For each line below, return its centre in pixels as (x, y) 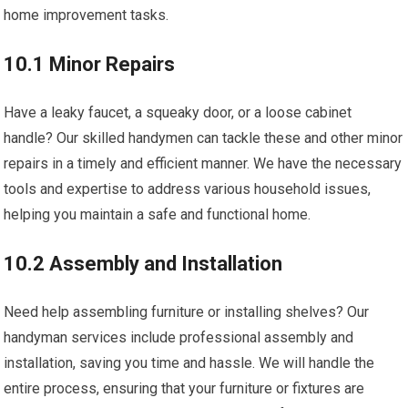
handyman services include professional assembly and (179, 338)
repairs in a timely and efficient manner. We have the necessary (203, 164)
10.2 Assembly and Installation (143, 264)
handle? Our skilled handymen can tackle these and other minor (204, 138)
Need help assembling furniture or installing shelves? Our (187, 312)
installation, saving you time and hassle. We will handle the (189, 363)
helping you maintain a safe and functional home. (158, 215)
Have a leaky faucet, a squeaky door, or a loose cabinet (178, 113)
